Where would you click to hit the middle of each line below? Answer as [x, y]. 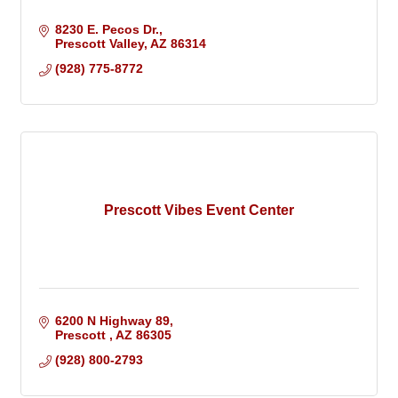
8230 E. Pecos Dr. [107, 30]
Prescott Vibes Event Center [199, 211]
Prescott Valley [99, 44]
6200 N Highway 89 [112, 321]
